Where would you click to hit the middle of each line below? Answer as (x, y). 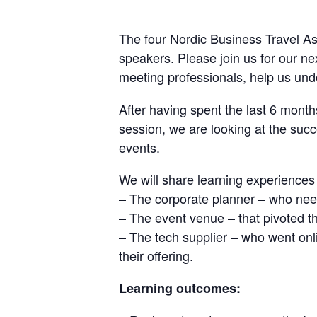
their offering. (156, 255)
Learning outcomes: (180, 288)
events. (139, 147)
